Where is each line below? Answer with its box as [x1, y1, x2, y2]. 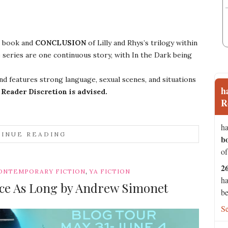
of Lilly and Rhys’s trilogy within [86, 38, 197, 47]
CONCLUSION [35, 38, 86, 47]
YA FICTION [89, 167, 130, 175]
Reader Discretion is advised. [1, 87, 107, 96]
